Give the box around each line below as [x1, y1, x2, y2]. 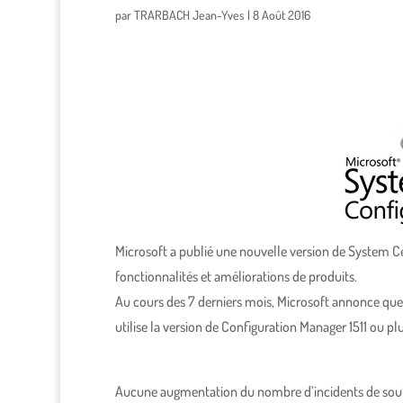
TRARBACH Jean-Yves [133, 7, 245, 23]
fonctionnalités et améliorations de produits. [114, 267, 357, 286]
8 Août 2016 [252, 7, 310, 23]
